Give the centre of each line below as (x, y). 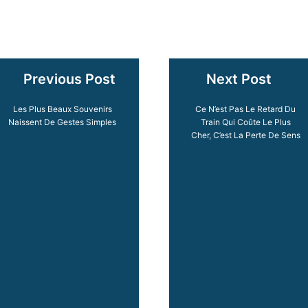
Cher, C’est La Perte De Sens (245, 135)
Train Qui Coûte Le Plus (245, 122)
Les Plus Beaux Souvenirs (62, 109)
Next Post (239, 79)
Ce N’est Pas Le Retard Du (246, 109)
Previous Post (69, 79)
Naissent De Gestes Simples (63, 122)
